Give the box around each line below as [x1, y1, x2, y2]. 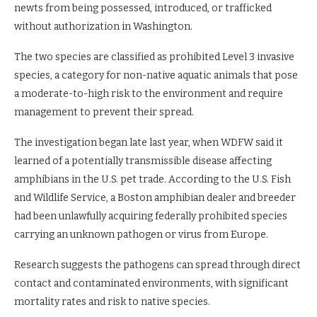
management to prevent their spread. [14, 106, 194, 119]
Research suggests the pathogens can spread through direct [14, 259, 301, 272]
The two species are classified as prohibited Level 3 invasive [14, 51, 294, 64]
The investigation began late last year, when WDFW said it [14, 137, 283, 149]
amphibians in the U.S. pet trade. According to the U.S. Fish [14, 173, 291, 186]
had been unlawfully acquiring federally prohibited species [14, 210, 287, 223]
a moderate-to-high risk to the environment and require [14, 88, 283, 100]
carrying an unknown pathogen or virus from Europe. [14, 229, 268, 241]
